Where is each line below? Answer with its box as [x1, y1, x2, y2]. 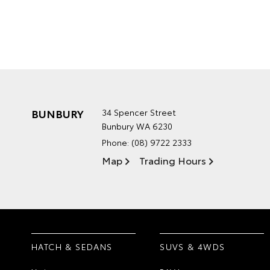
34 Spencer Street [102, 106, 176, 118]
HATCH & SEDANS [31, 240, 113, 253]
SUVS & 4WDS [160, 240, 225, 253]
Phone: [102, 136, 131, 148]
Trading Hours [139, 153, 206, 167]
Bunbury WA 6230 [102, 120, 172, 132]
